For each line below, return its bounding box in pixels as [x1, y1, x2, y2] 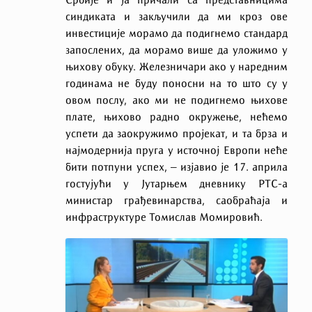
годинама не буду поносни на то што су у [65, 79, 288, 90]
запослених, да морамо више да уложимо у [65, 46, 288, 56]
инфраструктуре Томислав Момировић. [65, 213, 263, 224]
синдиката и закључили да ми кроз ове [65, 13, 288, 23]
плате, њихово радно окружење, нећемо [65, 113, 288, 123]
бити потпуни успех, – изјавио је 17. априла [65, 163, 288, 173]
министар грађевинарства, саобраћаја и [65, 196, 288, 207]
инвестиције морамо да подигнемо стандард [65, 29, 288, 40]
